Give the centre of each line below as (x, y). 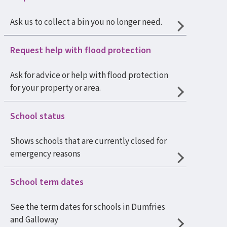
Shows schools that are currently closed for (88, 141)
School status (37, 116)
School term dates (47, 182)
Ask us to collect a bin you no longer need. (86, 22)
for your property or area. (55, 88)
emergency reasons (45, 154)
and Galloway (34, 220)
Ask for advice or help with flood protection (89, 75)
